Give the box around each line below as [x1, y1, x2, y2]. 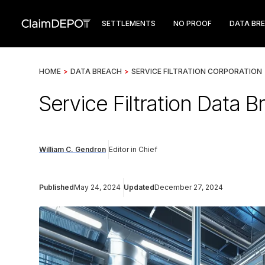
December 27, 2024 [154, 183, 223, 192]
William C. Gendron [39, 145, 106, 154]
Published [39, 183, 74, 192]
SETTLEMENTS [102, 19, 156, 28]
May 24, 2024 [74, 183, 121, 192]
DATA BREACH [70, 67, 122, 76]
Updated [124, 183, 154, 192]
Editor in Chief [109, 145, 157, 154]
